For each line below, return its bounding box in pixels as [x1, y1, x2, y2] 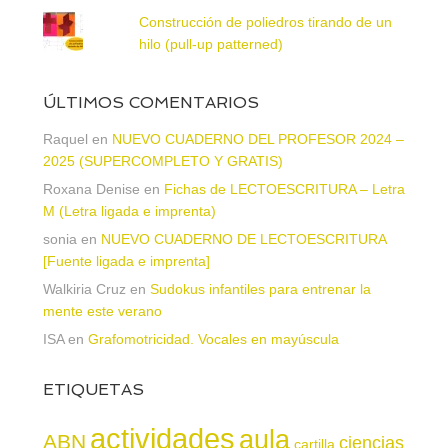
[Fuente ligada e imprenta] [42, 252, 210, 269]
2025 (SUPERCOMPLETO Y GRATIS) [42, 152, 283, 169]
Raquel [42, 130, 88, 147]
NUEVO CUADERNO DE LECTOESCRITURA [100, 230, 386, 247]
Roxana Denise [42, 180, 140, 197]
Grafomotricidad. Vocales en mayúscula [87, 330, 339, 347]
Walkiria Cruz [42, 280, 126, 297]
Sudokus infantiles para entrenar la [149, 280, 371, 297]
